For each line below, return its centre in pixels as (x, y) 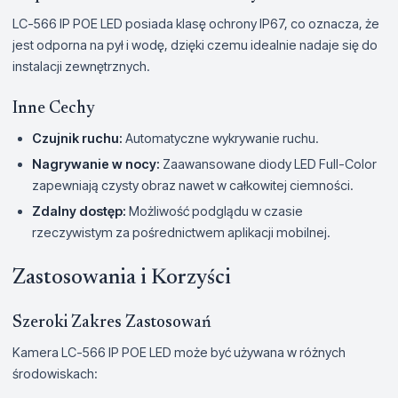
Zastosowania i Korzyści (122, 279)
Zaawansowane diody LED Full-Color (268, 164)
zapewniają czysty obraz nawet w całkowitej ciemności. (193, 186)
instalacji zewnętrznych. (81, 67)
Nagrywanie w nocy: (96, 164)
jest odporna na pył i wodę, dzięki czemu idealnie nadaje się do (195, 45)
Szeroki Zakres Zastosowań (112, 323)
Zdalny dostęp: (79, 211)
